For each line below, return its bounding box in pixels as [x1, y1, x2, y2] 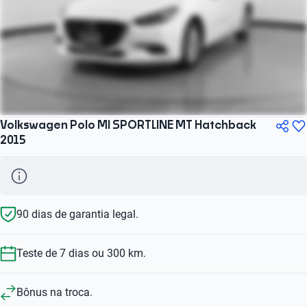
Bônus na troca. [16, 285, 93, 299]
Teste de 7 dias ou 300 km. [16, 246, 146, 260]
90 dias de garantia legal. [16, 207, 138, 221]
